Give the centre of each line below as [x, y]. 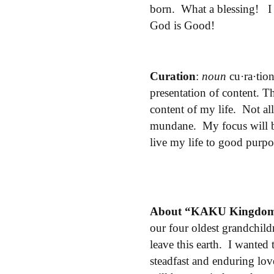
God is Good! [182, 25]
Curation [173, 76]
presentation [178, 92]
